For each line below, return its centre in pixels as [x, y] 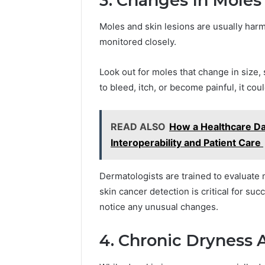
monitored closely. [138, 42]
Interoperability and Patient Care [187, 143]
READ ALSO [138, 127]
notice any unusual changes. [159, 207]
